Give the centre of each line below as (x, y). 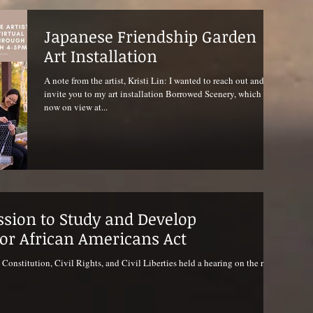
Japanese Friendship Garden (150, 37)
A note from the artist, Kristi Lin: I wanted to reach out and (154, 81)
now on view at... (76, 107)
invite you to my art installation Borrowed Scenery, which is (157, 94)
